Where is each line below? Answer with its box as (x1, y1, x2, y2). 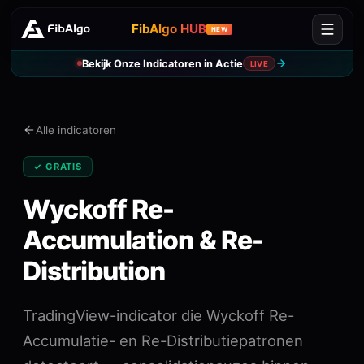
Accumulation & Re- (23, 224, 263, 257)
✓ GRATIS (33, 160, 83, 172)
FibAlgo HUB (132, 21, 207, 37)
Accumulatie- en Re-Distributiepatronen (23, 331, 303, 350)
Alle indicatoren (36, 123, 116, 136)
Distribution (23, 255, 166, 288)
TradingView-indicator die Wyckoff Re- (23, 306, 294, 325)
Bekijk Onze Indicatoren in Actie (81, 57, 243, 70)
